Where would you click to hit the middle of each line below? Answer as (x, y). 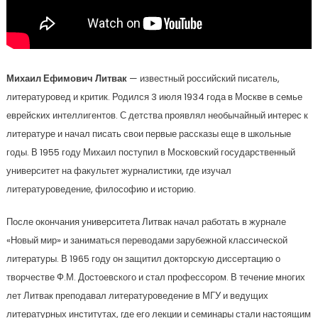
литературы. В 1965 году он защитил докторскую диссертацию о (143, 259)
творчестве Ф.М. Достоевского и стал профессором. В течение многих (155, 277)
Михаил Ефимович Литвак (66, 78)
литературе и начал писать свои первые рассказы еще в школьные (148, 134)
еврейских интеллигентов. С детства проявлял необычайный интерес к (157, 115)
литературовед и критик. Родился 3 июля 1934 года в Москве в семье (154, 97)
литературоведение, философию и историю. (101, 189)
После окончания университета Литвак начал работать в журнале (146, 222)
